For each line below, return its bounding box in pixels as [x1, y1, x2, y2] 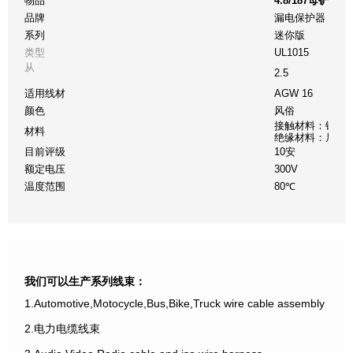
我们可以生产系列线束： [24, 273, 147, 288]
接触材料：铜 [274, 119, 336, 132]
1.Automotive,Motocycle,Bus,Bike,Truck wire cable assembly [24, 296, 325, 310]
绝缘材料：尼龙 [274, 131, 347, 143]
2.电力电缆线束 [24, 321, 101, 335]
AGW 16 [274, 87, 314, 99]
